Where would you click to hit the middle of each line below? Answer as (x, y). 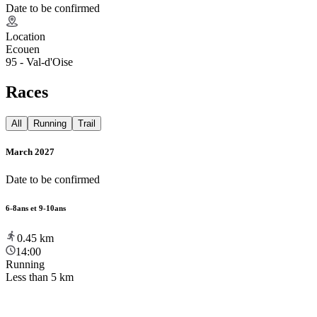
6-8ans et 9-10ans (36, 208)
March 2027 (30, 151)
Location (25, 36)
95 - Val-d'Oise (39, 62)
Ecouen (23, 49)
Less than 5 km (40, 277)
